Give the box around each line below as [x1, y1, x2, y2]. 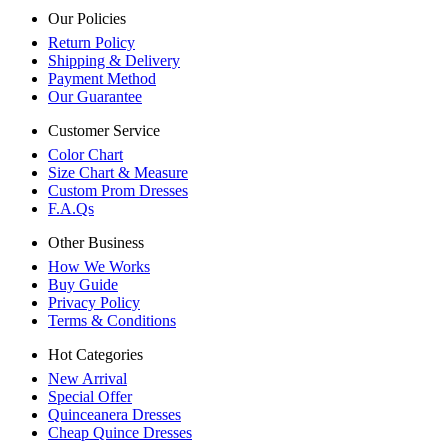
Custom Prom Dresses [48, 182, 188, 200]
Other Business [48, 234, 144, 252]
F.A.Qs [48, 200, 94, 218]
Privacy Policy [48, 294, 140, 312]
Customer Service [48, 122, 160, 140]
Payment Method [48, 70, 156, 88]
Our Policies [48, 10, 126, 28]
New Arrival [48, 370, 127, 388]
